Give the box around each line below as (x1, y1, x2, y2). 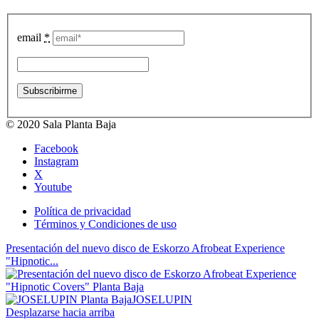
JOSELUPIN (132, 293, 192, 305)
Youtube (34, 180, 72, 193)
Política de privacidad (34, 204, 131, 217)
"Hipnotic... (6, 254, 58, 267)
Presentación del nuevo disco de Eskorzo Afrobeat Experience (6, 241, 285, 254)
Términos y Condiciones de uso (34, 217, 177, 230)
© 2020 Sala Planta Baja (6, 117, 116, 130)
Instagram (34, 155, 78, 167)
